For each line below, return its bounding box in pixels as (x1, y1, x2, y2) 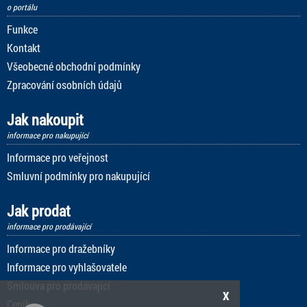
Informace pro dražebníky (7, 241, 115, 256)
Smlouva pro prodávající (7, 278, 110, 293)
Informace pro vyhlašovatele (7, 259, 127, 274)
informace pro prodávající (7, 220, 91, 232)
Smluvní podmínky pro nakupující (7, 168, 150, 183)
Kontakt (7, 40, 40, 55)
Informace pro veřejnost (7, 149, 108, 164)
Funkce (7, 21, 38, 36)
